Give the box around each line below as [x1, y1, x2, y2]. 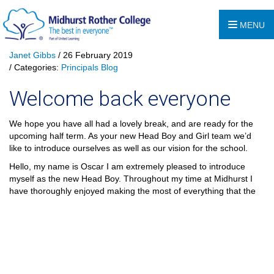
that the [226, 186, 256, 196]
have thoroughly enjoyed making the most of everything [9, 186, 226, 196]
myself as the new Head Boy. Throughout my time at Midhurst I [9, 174, 253, 183]
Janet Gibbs [9, 50, 56, 60]
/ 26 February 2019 [58, 50, 133, 60]
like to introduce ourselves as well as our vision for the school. [9, 143, 248, 153]
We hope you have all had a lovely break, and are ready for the [9, 119, 253, 128]
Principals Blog [61, 62, 118, 72]
